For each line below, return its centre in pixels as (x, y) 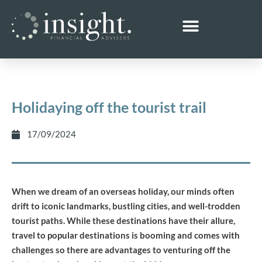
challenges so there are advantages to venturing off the (121, 250)
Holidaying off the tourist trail (109, 107)
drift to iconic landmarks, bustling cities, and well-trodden (126, 206)
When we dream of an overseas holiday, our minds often (123, 191)
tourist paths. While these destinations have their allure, (123, 220)
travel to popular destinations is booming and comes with (126, 235)
